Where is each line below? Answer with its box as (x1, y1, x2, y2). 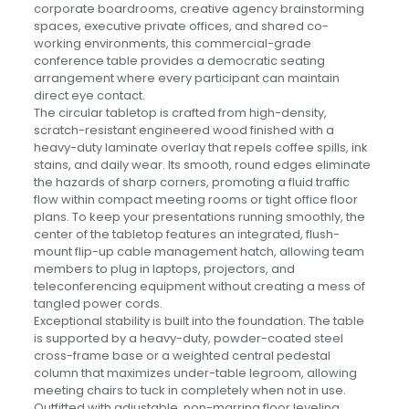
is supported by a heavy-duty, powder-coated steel (33, 330, 343, 347)
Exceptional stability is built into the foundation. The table (33, 312, 364, 330)
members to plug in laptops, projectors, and (33, 260, 295, 278)
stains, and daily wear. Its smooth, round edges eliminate (33, 156, 371, 173)
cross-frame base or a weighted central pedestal (33, 347, 330, 364)
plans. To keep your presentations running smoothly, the (33, 208, 365, 225)
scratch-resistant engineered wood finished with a (33, 121, 334, 139)
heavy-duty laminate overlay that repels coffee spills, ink (33, 139, 368, 156)
